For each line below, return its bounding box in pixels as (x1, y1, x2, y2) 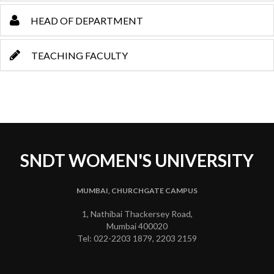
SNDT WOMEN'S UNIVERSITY (20, 150, 254, 171)
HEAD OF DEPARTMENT (29, 15, 143, 26)
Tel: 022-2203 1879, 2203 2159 (77, 233, 197, 243)
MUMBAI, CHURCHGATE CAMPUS (76, 186, 198, 195)
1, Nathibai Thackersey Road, (81, 209, 193, 219)
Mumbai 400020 (106, 221, 168, 231)
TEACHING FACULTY (29, 50, 128, 61)
